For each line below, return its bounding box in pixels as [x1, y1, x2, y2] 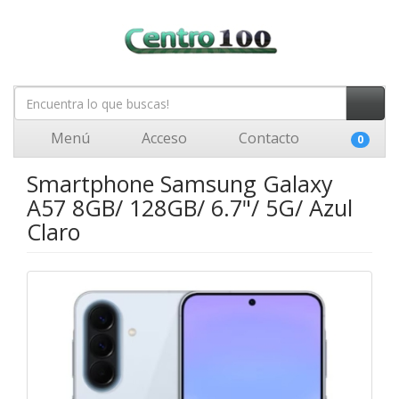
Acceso [138, 128, 187, 148]
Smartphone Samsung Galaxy [27, 168, 333, 199]
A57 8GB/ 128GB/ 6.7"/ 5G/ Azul [27, 192, 353, 223]
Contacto [235, 128, 299, 148]
